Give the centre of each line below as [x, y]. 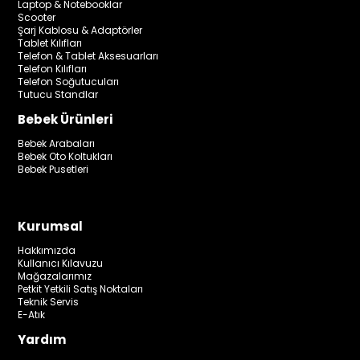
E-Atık [32, 314]
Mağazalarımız [55, 276]
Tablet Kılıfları [50, 43]
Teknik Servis [49, 301]
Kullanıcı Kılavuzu [61, 263]
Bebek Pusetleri [53, 169]
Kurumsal [51, 226]
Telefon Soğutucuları [69, 81]
